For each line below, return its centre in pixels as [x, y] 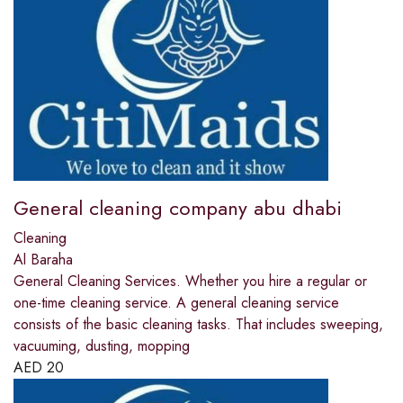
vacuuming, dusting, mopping [102, 346]
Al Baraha [43, 260]
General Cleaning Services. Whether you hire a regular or [190, 282]
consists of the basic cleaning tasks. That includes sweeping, [198, 325]
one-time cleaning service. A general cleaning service [176, 303]
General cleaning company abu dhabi [178, 208]
